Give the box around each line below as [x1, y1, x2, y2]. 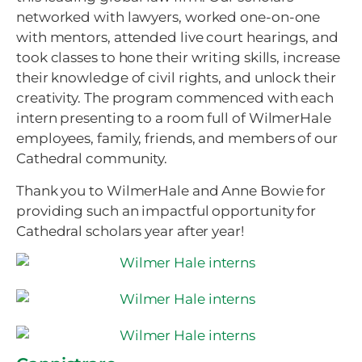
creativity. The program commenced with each [16, 90, 335, 107]
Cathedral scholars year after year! [16, 222, 244, 239]
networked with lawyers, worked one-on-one [16, 9, 321, 26]
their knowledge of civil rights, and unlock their [16, 69, 336, 86]
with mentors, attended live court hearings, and [16, 29, 339, 46]
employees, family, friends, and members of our [16, 130, 338, 147]
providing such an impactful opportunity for [16, 202, 317, 219]
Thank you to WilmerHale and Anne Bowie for [16, 182, 326, 199]
